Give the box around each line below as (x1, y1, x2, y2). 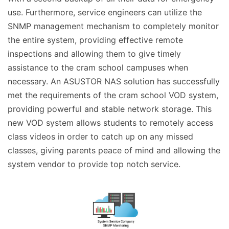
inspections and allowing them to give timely (8, 48, 181, 59)
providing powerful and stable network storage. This (8, 103, 212, 114)
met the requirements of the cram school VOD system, (8, 89, 218, 100)
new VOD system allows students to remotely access (8, 117, 213, 128)
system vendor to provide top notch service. (8, 158, 180, 169)
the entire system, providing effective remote (8, 34, 183, 45)
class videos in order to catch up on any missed (8, 131, 193, 142)
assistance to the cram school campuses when (8, 62, 188, 73)
